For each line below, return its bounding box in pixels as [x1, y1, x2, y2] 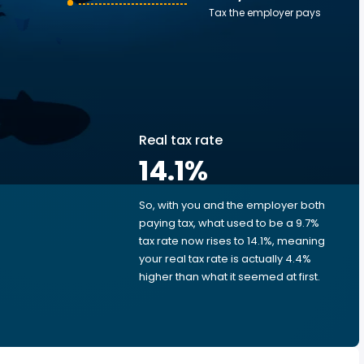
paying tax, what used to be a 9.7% [139, 215, 319, 231]
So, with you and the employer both [139, 197, 325, 213]
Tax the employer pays [209, 6, 321, 19]
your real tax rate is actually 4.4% [139, 251, 311, 266]
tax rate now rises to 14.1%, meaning [139, 233, 325, 249]
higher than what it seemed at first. [139, 269, 320, 284]
